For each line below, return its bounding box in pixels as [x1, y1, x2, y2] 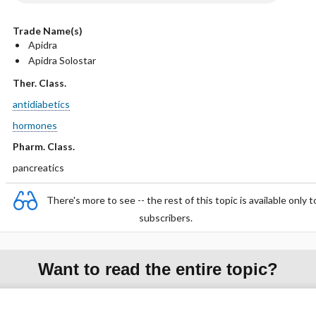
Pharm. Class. [12, 140, 75, 152]
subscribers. [139, 212, 193, 224]
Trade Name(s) [12, 25, 83, 37]
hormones [12, 119, 57, 131]
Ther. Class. [12, 77, 66, 89]
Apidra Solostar [28, 54, 96, 66]
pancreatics [12, 162, 64, 174]
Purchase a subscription [107, 295, 209, 305]
